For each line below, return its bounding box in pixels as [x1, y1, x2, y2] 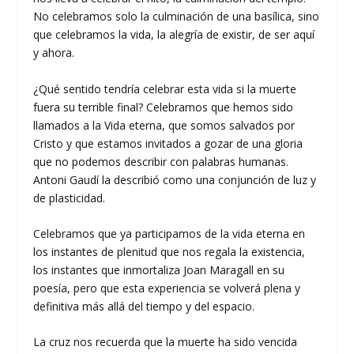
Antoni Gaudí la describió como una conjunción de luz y [33, 171, 317, 187]
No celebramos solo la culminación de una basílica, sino [33, 9, 320, 24]
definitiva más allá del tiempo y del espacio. [33, 299, 255, 314]
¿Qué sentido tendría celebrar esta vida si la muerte [33, 81, 297, 96]
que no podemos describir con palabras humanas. [33, 153, 289, 169]
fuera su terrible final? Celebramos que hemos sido [33, 99, 294, 115]
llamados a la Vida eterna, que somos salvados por [33, 117, 296, 133]
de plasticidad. [33, 190, 106, 205]
